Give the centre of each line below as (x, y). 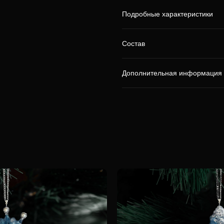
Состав (133, 43)
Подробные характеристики (167, 14)
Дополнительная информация (172, 73)
